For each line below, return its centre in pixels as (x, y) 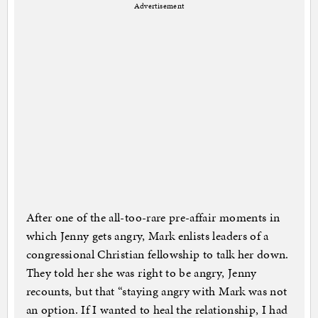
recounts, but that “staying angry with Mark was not (157, 291)
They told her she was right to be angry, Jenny (141, 273)
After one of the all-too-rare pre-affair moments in (153, 218)
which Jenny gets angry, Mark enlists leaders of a (147, 236)
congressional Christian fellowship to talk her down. (157, 254)
